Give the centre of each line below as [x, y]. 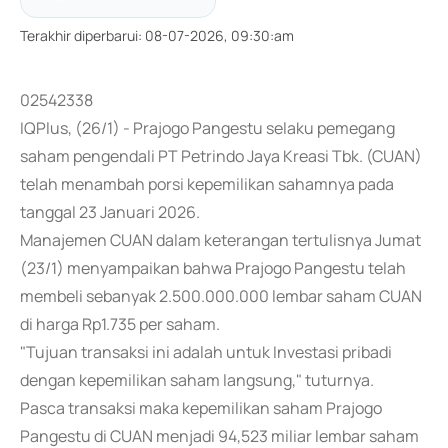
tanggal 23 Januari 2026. [110, 212]
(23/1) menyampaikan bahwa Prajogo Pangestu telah [213, 268]
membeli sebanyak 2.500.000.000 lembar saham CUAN [221, 296]
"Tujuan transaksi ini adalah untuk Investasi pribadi [206, 352]
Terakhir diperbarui [79, 35]
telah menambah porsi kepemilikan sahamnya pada [207, 184]
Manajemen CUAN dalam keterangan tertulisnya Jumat [220, 240]
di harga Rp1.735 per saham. [120, 324]
